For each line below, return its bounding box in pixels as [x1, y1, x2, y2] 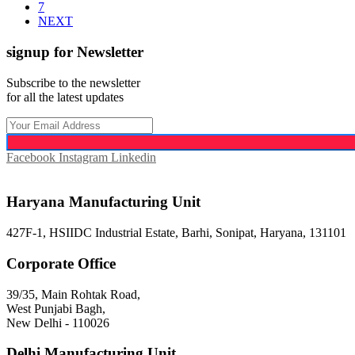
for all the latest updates [6, 90, 124, 104]
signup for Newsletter [6, 43, 143, 60]
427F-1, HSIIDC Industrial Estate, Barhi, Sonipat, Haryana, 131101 [6, 226, 346, 240]
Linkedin [111, 150, 156, 164]
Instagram [59, 150, 108, 164]
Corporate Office [6, 254, 116, 272]
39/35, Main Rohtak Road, [6, 287, 140, 301]
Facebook [6, 150, 55, 164]
